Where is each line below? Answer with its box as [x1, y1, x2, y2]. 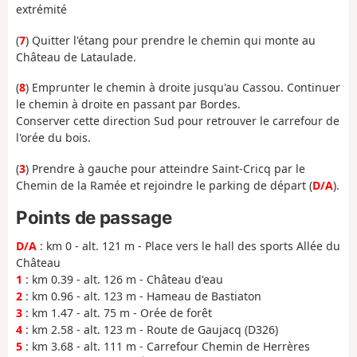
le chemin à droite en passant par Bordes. [16, 96, 241, 112]
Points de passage [16, 206, 172, 229]
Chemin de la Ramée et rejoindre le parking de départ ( [16, 177, 312, 193]
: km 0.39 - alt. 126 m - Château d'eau [22, 271, 223, 287]
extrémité [16, 2, 67, 18]
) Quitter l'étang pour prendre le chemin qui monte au [25, 32, 316, 48]
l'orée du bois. [16, 130, 91, 146]
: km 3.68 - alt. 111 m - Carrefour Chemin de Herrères [22, 338, 310, 354]
